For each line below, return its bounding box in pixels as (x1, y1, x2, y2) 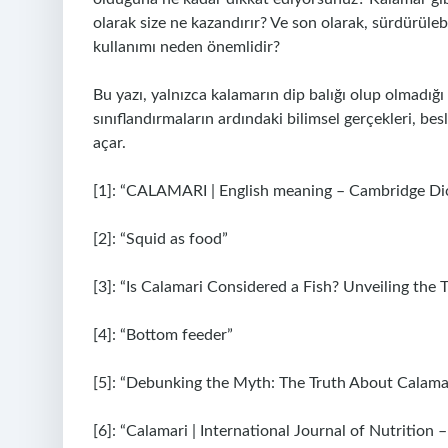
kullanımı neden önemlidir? (93, 39, 280, 55)
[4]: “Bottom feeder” (93, 327, 233, 343)
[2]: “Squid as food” (93, 231, 228, 247)
